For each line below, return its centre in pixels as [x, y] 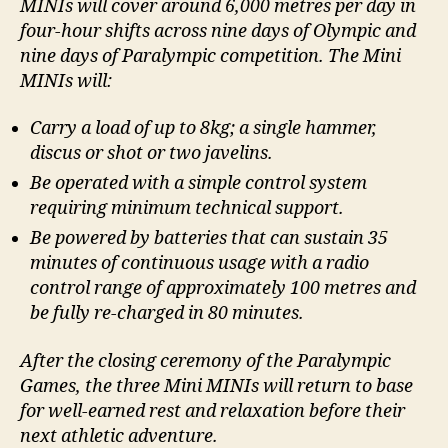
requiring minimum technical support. [187, 209]
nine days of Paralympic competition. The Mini [210, 56]
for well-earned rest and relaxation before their [212, 411]
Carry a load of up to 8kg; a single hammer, [203, 129]
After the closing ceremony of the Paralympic [205, 361]
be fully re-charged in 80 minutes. [167, 314]
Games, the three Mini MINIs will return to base [216, 386]
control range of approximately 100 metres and [223, 289]
